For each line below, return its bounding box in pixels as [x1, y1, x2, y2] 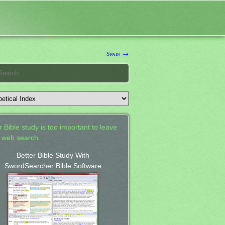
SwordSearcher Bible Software [4, 162, 101, 170]
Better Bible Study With [16, 151, 89, 159]
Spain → [106, 49, 129, 57]
